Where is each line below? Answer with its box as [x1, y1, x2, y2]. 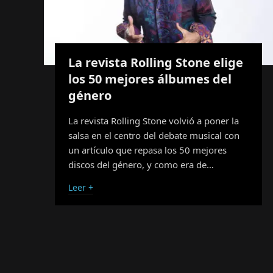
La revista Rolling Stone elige [68, 54, 243, 71]
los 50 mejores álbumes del [68, 70, 232, 87]
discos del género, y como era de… [68, 158, 214, 171]
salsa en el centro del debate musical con [68, 129, 239, 141]
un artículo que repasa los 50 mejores [68, 143, 227, 156]
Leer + [68, 181, 93, 193]
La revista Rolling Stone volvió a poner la [68, 114, 239, 127]
